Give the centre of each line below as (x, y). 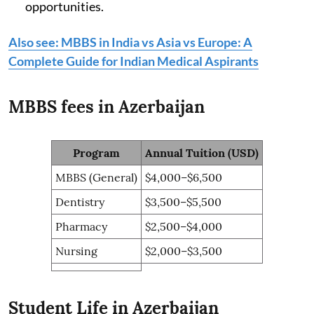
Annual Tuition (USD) (202, 153)
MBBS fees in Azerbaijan (107, 107)
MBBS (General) (96, 178)
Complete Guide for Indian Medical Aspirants (134, 61)
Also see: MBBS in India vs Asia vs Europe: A (130, 42)
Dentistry (80, 202)
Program (96, 153)
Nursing (76, 251)
